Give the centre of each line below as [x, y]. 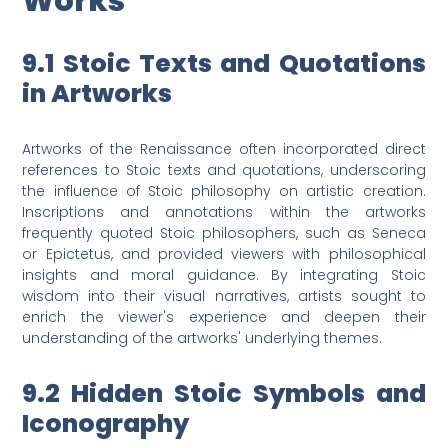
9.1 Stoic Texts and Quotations [224, 64]
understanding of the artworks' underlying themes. [202, 338]
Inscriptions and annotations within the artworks [224, 212]
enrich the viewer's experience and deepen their [224, 317]
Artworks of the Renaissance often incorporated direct [224, 149]
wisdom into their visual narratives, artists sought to [224, 296]
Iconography [106, 424]
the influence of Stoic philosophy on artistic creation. [224, 191]
